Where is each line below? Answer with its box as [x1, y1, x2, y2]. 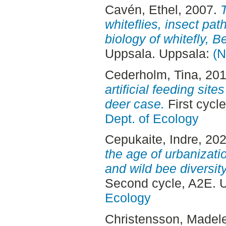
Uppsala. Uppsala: [104, 46, 213, 61]
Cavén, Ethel [104, 2, 178, 17]
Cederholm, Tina [104, 67, 198, 82]
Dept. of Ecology [104, 111, 199, 126]
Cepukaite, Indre [104, 132, 198, 147]
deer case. [104, 96, 164, 111]
